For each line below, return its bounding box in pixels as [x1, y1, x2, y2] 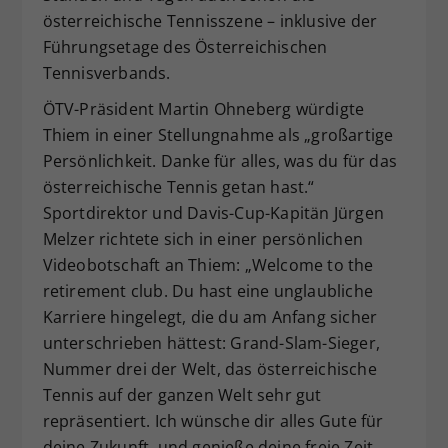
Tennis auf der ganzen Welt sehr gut [42, 383, 322, 406]
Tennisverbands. [42, 61, 171, 84]
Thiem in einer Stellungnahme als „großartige [42, 123, 394, 146]
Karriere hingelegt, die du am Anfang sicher [42, 305, 378, 328]
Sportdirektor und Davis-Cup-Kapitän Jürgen [42, 201, 384, 224]
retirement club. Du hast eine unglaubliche [42, 279, 373, 302]
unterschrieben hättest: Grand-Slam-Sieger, [42, 331, 380, 354]
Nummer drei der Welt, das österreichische [42, 357, 377, 380]
